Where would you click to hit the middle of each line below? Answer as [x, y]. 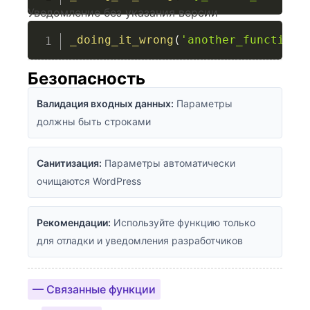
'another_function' [243, 40]
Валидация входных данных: [105, 103]
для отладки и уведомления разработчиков [140, 240]
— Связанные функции [94, 289]
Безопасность [86, 79]
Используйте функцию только [183, 222]
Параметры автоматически [168, 163]
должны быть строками [94, 121]
